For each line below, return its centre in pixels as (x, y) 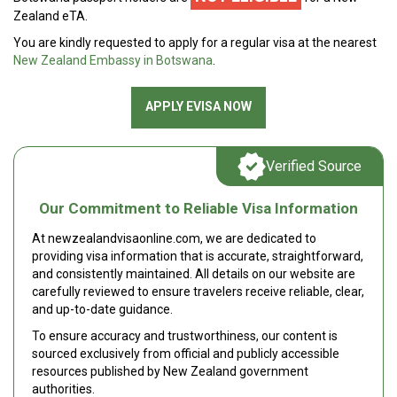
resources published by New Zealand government (170, 371)
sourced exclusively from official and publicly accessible (186, 354)
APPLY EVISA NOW (198, 106)
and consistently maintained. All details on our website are (194, 274)
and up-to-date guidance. (102, 309)
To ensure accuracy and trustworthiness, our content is (185, 336)
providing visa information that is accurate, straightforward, (198, 256)
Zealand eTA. (51, 16)
